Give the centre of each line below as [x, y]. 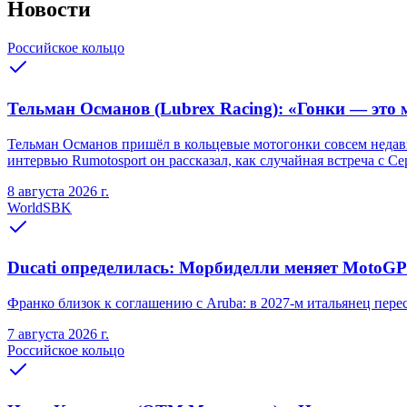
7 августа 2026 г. [58, 334]
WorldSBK [40, 207]
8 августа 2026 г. [58, 191]
